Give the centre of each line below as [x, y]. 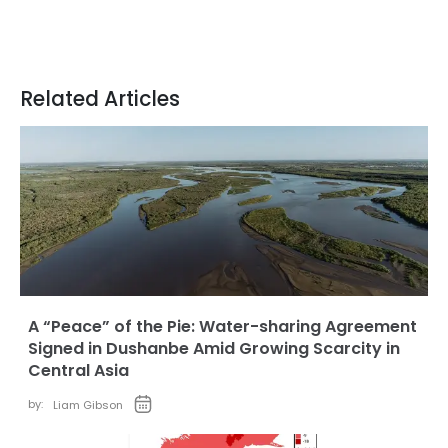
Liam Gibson [88, 405]
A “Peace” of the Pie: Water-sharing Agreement [222, 326]
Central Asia [78, 370]
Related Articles [100, 99]
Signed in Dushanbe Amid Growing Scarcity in [214, 348]
